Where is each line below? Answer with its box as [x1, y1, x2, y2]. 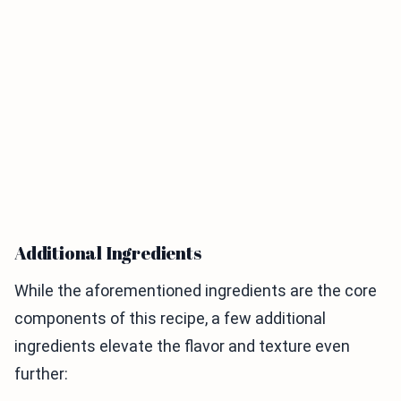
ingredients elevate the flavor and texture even [14, 337, 350, 356]
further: [14, 364, 68, 384]
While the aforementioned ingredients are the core [14, 281, 377, 301]
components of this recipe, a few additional [14, 309, 326, 328]
